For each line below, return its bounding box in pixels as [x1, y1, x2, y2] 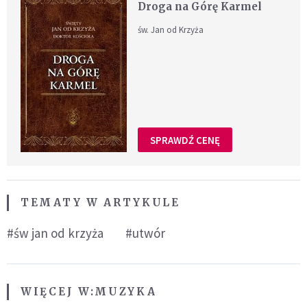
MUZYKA [95, 285, 157, 299]
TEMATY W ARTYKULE [21, 196, 180, 210]
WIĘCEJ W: [21, 285, 95, 299]
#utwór [125, 225, 165, 242]
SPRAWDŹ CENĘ [150, 133, 221, 147]
